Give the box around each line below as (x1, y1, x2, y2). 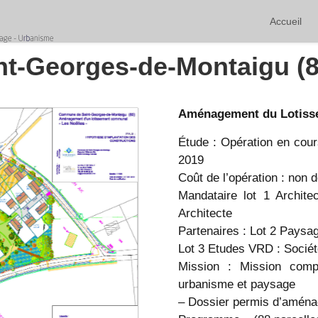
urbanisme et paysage (178, 278, 295, 291)
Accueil (270, 16, 302, 27)
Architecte (178, 207, 232, 220)
